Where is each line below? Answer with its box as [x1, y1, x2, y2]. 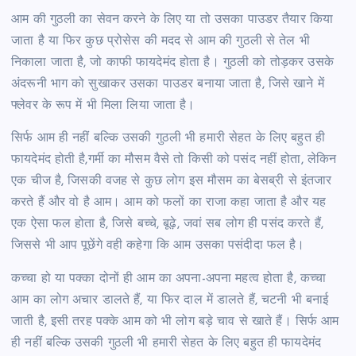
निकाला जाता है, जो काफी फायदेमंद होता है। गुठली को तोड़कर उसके [11, 56, 334, 70]
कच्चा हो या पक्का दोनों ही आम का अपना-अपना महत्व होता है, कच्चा [11, 272, 327, 285]
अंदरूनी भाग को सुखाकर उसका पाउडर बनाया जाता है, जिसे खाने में [11, 78, 324, 91]
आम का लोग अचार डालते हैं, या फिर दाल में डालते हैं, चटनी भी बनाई [11, 293, 329, 307]
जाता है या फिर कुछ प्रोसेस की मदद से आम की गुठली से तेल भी [11, 35, 310, 48]
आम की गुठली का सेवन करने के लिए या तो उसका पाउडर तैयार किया [11, 14, 334, 27]
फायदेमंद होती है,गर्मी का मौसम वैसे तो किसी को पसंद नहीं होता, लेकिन [11, 153, 337, 167]
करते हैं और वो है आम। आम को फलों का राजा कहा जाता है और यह [11, 196, 327, 210]
